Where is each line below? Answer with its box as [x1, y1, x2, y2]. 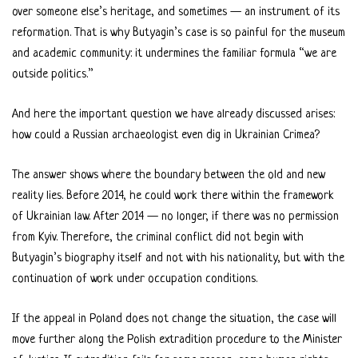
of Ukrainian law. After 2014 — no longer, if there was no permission [12, 209, 339, 224]
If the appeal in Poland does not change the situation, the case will [12, 312, 336, 326]
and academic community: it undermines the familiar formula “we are [12, 46, 336, 61]
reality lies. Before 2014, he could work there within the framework [12, 189, 334, 203]
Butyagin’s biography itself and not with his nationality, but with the [12, 251, 344, 265]
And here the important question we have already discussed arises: [12, 107, 335, 121]
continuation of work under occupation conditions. [12, 272, 257, 286]
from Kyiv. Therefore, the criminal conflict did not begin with [12, 230, 304, 245]
